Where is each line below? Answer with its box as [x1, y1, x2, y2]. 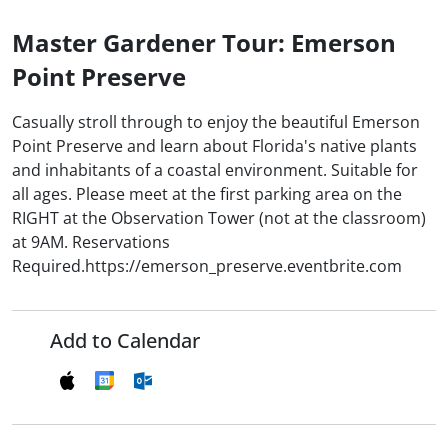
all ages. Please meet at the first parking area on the [12, 183, 402, 206]
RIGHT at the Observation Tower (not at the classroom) [12, 207, 426, 230]
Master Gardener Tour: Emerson [12, 26, 396, 60]
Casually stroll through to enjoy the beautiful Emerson [12, 111, 420, 134]
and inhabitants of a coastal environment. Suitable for [12, 159, 418, 182]
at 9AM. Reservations [12, 231, 170, 254]
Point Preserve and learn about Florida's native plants [12, 135, 417, 158]
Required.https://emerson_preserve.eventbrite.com [12, 255, 402, 278]
